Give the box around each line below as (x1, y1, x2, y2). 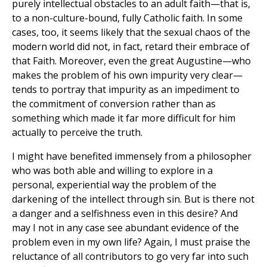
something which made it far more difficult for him (12, 111, 235, 125)
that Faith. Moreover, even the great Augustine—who (12, 54, 251, 68)
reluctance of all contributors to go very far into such (12, 250, 249, 263)
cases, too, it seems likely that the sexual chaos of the (12, 26, 250, 39)
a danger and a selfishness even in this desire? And (12, 207, 238, 221)
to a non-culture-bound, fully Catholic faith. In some (12, 11, 243, 25)
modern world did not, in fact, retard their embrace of (12, 40, 250, 54)
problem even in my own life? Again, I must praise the (12, 235, 250, 249)
